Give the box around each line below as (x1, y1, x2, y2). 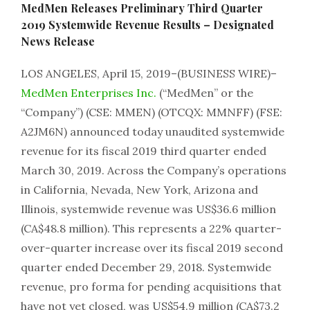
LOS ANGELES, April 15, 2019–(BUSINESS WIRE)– (21, 66, 277, 80)
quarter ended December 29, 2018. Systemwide (21, 260, 271, 274)
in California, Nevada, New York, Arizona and (21, 183, 258, 197)
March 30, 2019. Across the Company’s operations (21, 163, 286, 177)
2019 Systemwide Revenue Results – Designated (21, 17, 274, 32)
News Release (21, 34, 95, 48)
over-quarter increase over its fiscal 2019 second (21, 241, 283, 255)
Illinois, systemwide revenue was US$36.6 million (21, 202, 276, 216)
